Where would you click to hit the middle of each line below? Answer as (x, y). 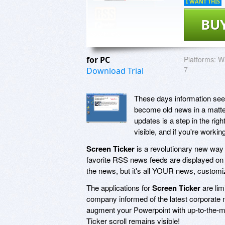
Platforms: (200, 59)
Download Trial (115, 71)
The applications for (119, 187)
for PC (99, 60)
